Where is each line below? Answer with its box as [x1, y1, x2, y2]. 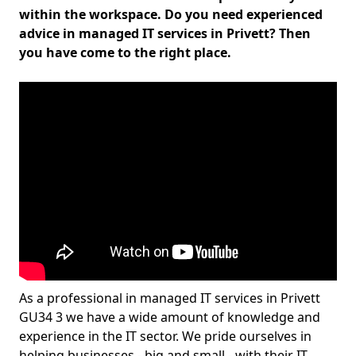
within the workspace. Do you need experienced [19, 6, 323, 23]
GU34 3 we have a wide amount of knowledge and [19, 308, 320, 326]
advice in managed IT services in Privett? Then [19, 25, 311, 42]
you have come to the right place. [19, 44, 231, 61]
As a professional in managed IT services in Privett [19, 289, 320, 307]
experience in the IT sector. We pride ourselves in [19, 327, 311, 345]
